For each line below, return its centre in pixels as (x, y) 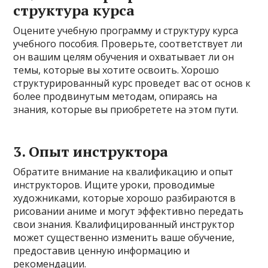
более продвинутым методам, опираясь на (115, 97)
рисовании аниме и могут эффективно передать (129, 211)
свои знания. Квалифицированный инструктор (124, 225)
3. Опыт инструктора (91, 152)
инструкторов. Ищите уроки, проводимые (114, 185)
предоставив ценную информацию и (102, 251)
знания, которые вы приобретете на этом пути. (126, 110)
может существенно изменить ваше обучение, (124, 238)
